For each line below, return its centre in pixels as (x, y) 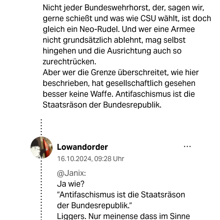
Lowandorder (82, 147)
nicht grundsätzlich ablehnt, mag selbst (114, 40)
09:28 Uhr (109, 159)
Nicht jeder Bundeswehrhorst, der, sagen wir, (123, 8)
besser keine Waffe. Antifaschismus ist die (119, 94)
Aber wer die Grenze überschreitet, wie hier (121, 73)
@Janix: (71, 173)
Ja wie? (71, 184)
